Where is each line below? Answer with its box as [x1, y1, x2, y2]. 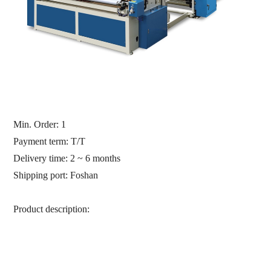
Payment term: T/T [13, 136, 86, 147]
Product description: [13, 204, 90, 215]
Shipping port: [13, 170, 71, 181]
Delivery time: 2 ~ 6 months [13, 153, 121, 164]
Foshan [70, 170, 99, 181]
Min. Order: [13, 119, 62, 130]
